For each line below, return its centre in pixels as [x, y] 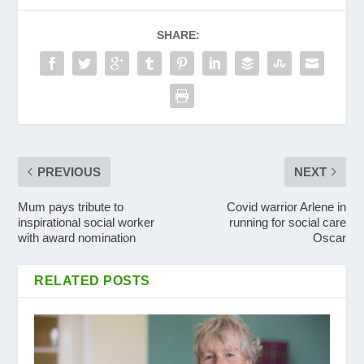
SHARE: [178, 35]
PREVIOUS [69, 171]
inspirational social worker [87, 222]
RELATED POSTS [92, 280]
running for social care [287, 222]
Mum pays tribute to [71, 206]
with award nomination [77, 237]
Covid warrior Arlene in [286, 206]
